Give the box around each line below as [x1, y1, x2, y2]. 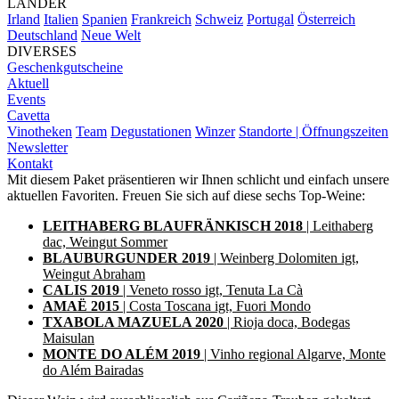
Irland [7, 12, 40, 27]
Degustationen [110, 124, 191, 139]
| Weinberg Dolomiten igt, [210, 250, 359, 265]
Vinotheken [7, 124, 72, 139]
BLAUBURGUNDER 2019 [43, 250, 210, 265]
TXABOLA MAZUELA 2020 [43, 314, 227, 330]
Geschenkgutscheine [7, 60, 123, 75]
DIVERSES [7, 44, 77, 59]
